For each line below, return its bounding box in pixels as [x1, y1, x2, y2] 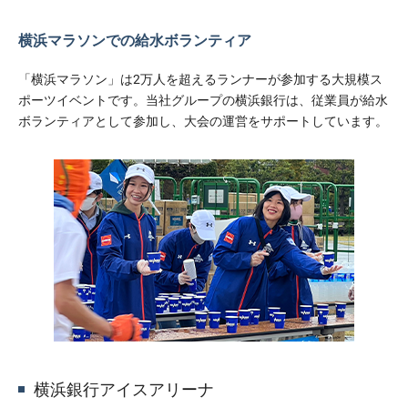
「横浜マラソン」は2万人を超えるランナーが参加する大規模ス [18, 71, 382, 87]
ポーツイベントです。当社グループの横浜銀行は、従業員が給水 [18, 92, 388, 107]
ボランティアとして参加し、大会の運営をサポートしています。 [18, 113, 388, 128]
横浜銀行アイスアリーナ [34, 379, 214, 399]
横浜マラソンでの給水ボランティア [18, 31, 251, 49]
